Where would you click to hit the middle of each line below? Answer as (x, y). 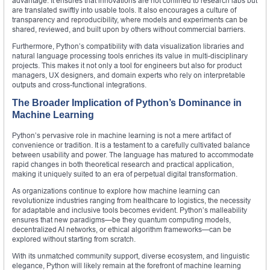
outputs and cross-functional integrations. (79, 84)
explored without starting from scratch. (74, 239)
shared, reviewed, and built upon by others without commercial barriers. (129, 29)
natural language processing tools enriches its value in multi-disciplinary (130, 55)
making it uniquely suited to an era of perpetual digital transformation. (125, 174)
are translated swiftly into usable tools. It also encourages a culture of (124, 10)
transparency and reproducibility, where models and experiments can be (130, 19)
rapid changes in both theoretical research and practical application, (123, 164)
